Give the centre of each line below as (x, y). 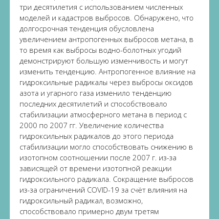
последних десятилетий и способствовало (93, 104)
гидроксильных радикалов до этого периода (97, 136)
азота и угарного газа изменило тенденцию (96, 93)
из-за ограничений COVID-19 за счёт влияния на (103, 190)
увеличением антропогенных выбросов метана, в (107, 39)
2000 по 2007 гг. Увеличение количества (92, 125)
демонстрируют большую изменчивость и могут (104, 61)
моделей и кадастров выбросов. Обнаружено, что (107, 18)
